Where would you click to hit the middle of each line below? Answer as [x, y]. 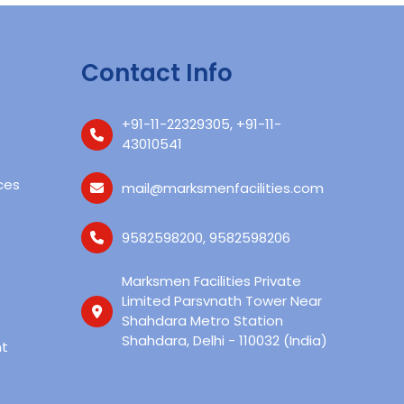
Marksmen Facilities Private [212, 281]
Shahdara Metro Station [203, 321]
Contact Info [157, 73]
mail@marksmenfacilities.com [223, 188]
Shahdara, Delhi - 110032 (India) [225, 340]
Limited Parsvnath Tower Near [222, 301]
